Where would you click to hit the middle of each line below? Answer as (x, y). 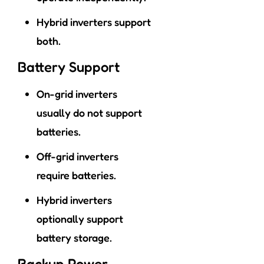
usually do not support (89, 113)
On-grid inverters (77, 94)
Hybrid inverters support (94, 22)
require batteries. (76, 175)
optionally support (80, 219)
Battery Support (69, 67)
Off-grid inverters (77, 156)
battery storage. (74, 238)
